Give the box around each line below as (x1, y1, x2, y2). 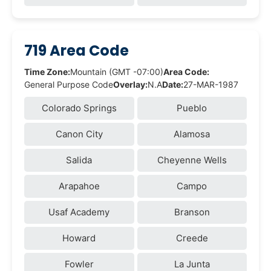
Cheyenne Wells (157, 154, 227, 166)
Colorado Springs (41, 102, 117, 114)
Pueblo (177, 102, 207, 114)
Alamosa (174, 128, 211, 140)
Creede (175, 232, 208, 244)
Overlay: (113, 79, 148, 90)
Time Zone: (24, 66, 70, 77)
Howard (62, 232, 96, 244)
